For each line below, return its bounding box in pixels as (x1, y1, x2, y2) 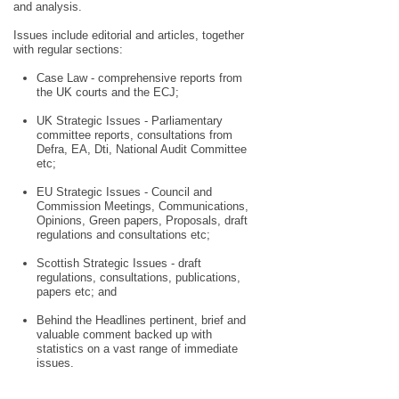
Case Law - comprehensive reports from (37, 70, 242, 85)
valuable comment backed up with (37, 327, 212, 341)
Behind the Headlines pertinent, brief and (37, 313, 246, 327)
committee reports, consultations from (37, 127, 232, 142)
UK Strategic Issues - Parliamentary (37, 113, 223, 127)
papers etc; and (37, 284, 117, 298)
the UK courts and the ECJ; (37, 85, 179, 99)
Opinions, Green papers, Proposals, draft (37, 213, 248, 227)
